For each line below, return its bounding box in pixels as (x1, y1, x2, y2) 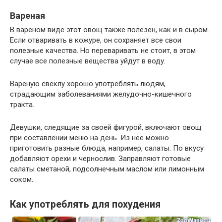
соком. (10, 174, 33, 184)
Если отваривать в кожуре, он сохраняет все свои (10, 35, 181, 45)
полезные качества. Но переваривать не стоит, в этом (10, 46, 196, 55)
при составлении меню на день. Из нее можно (10, 133, 169, 142)
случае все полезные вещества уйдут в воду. (10, 56, 166, 65)
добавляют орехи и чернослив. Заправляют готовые (10, 154, 191, 163)
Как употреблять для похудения (10, 198, 161, 210)
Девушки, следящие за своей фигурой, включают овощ (10, 122, 202, 132)
